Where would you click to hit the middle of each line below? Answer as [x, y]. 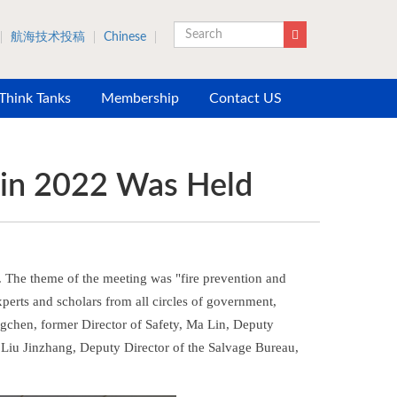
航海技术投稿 [48, 37]
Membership [140, 98]
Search [200, 61]
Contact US [245, 98]
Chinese [125, 37]
